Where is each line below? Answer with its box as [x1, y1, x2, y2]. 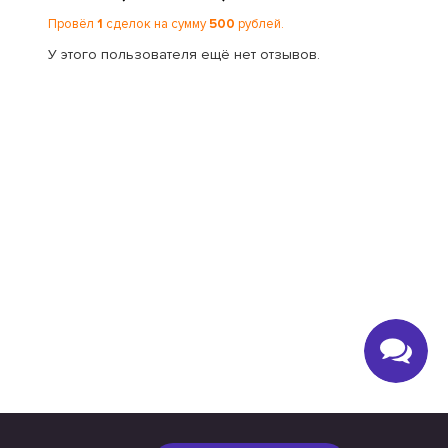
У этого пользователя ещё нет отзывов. [48, 46, 321, 63]
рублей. [235, 16, 285, 32]
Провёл [48, 16, 98, 32]
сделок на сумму [103, 16, 210, 32]
